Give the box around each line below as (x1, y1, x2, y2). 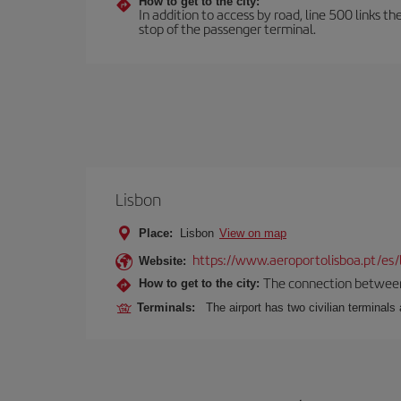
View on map (219, 226, 286, 240)
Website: (139, 254, 186, 268)
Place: (139, 226, 173, 240)
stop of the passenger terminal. (139, 19, 316, 38)
